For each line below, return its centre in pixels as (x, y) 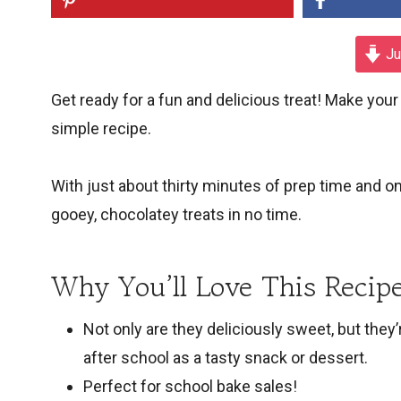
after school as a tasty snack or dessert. (226, 358)
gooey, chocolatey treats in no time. (176, 215)
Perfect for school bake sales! (190, 387)
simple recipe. (103, 129)
